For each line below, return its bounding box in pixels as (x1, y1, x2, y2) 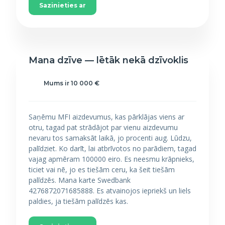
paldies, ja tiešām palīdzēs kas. (29, 196, 128, 206)
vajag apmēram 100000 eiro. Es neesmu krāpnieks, (29, 154, 194, 164)
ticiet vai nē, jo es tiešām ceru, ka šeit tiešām (29, 165, 175, 174)
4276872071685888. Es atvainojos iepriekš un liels (29, 186, 191, 195)
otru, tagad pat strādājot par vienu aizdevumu (29, 123, 178, 132)
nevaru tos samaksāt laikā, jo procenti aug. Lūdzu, (29, 133, 192, 143)
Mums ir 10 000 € (44, 79, 99, 87)
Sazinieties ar (39, 2, 86, 9)
